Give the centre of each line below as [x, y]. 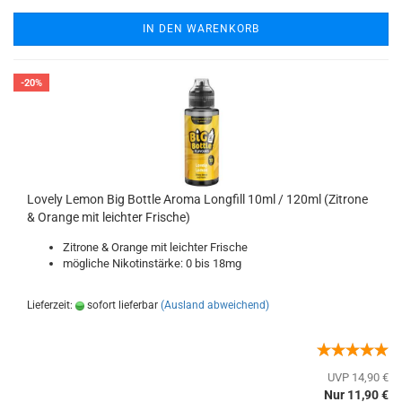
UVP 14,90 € [358, 377]
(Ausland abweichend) [215, 305]
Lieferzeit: [51, 305]
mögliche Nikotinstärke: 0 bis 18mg [152, 263]
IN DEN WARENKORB [201, 29]
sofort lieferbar [121, 305]
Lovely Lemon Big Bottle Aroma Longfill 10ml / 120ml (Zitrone [197, 199]
